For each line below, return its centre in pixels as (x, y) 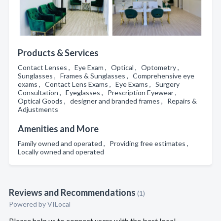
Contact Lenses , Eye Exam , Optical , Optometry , (100, 67)
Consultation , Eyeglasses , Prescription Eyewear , (99, 92)
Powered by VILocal (40, 204)
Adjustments (39, 109)
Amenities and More (58, 129)
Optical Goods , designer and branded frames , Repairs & (107, 101)
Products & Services (58, 53)
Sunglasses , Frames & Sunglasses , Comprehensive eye (106, 76)
